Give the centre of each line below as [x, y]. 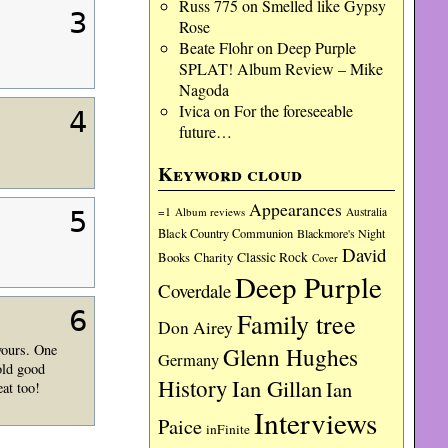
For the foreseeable [293, 110]
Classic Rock [273, 257]
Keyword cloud [230, 174]
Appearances [296, 209]
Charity [214, 257]
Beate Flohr [215, 47]
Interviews [316, 422]
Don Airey [196, 327]
